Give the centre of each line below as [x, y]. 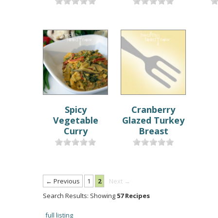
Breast [153, 131]
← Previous [63, 181]
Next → [119, 181]
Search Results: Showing [80, 196]
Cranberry [154, 109]
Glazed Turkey [154, 120]
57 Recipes [133, 196]
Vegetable [75, 120]
